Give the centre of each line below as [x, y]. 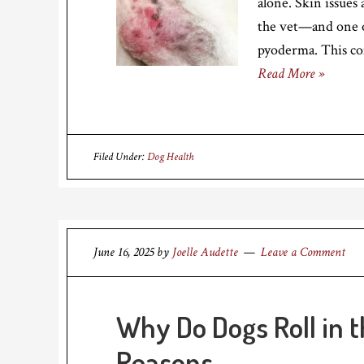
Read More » [291, 74]
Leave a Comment [303, 252]
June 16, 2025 [123, 252]
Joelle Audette [205, 252]
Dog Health [170, 157]
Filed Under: [120, 157]
